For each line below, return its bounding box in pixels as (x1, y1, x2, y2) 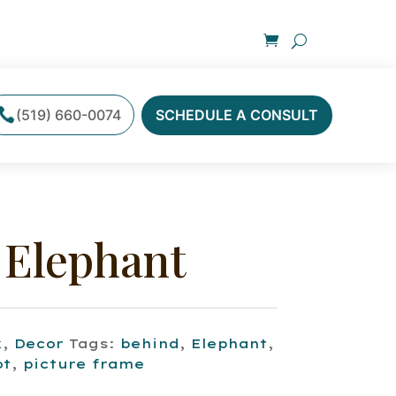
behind (119, 336, 179, 353)
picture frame (22, 356, 145, 373)
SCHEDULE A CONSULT (155, 106, 318, 125)
